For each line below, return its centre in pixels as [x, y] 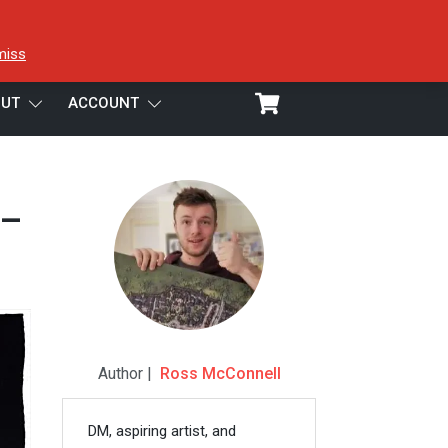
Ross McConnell [220, 373]
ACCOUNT [103, 103]
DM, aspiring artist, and [161, 431]
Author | [128, 373]
